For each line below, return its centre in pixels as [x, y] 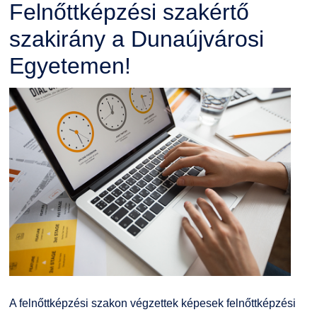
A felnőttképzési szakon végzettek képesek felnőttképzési [152, 303]
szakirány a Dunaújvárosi [136, 39]
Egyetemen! [70, 65]
